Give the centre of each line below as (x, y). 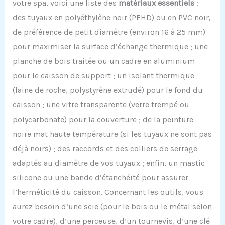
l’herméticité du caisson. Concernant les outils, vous (108, 192)
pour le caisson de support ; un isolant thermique (103, 76)
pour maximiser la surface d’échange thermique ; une (110, 47)
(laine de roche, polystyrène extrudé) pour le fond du (107, 90)
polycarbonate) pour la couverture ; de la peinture (103, 120)
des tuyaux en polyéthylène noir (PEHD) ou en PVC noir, (111, 18)
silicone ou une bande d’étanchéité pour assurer (100, 178)
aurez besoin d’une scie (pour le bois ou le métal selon (112, 207)
